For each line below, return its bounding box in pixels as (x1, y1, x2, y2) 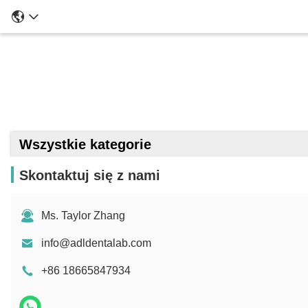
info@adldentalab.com (41, 237, 151, 249)
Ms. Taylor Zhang (41, 210, 125, 221)
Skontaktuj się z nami (19, 168, 160, 183)
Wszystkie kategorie (19, 137, 151, 152)
